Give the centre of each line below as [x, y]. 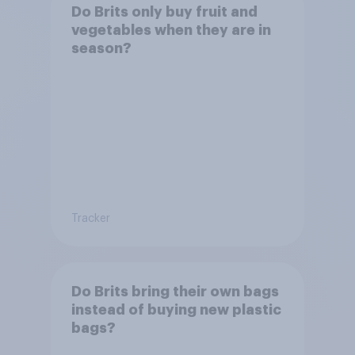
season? [101, 48]
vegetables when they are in [171, 30]
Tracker [90, 218]
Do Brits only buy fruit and [164, 11]
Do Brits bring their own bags [175, 291]
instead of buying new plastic [176, 309]
